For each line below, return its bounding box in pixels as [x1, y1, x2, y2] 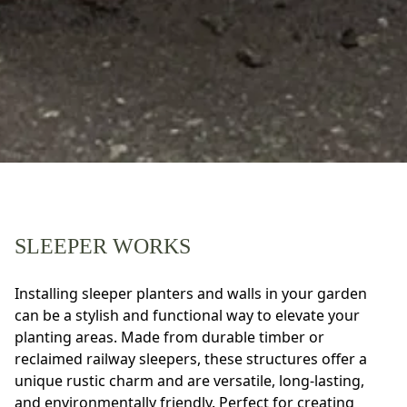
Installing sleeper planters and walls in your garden [15, 283, 367, 303]
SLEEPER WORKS [15, 233, 191, 258]
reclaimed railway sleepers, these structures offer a [15, 348, 367, 369]
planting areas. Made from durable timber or [15, 326, 324, 347]
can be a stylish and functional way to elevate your [15, 304, 360, 325]
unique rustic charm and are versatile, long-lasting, [15, 370, 364, 391]
